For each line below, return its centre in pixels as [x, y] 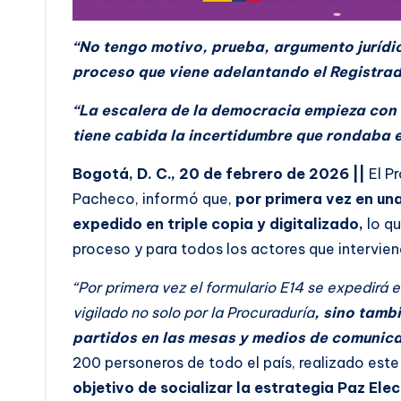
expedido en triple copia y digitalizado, [220, 223]
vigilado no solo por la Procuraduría [193, 312]
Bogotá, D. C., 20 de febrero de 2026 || [221, 173]
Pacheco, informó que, [154, 198]
